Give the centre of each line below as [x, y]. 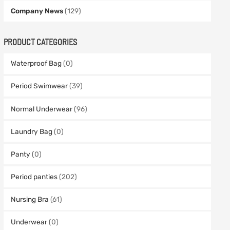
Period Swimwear [40, 86]
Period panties [34, 176]
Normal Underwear [42, 109]
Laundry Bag [32, 131]
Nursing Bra [30, 199]
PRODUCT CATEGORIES [41, 42]
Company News [37, 11]
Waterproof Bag [36, 63]
